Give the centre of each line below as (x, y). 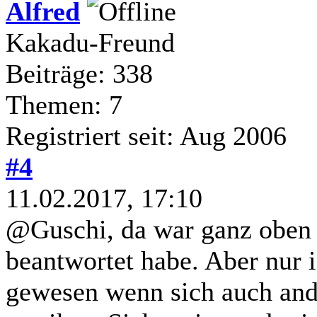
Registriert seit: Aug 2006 (146, 136)
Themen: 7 (64, 104)
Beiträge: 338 (79, 73)
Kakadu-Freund (90, 42)
